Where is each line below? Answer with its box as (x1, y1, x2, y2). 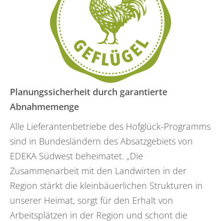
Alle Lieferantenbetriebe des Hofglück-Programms (10, 120, 211, 132)
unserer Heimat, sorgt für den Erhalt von (10, 194, 173, 206)
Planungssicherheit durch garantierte (10, 85, 167, 98)
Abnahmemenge (10, 100, 79, 112)
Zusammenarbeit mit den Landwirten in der (10, 164, 186, 177)
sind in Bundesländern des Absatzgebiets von (10, 135, 193, 147)
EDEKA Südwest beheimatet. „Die (10, 149, 143, 162)
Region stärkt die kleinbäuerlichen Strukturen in (10, 179, 203, 191)
